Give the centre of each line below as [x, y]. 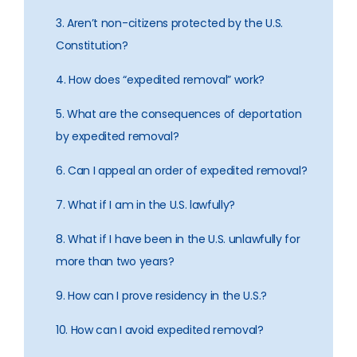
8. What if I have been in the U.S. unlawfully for [178, 239]
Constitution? [92, 45]
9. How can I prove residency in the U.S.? [161, 296]
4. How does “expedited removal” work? [161, 80]
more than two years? [115, 261]
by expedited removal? [118, 136]
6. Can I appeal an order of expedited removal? [182, 171]
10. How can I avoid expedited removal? [160, 330]
